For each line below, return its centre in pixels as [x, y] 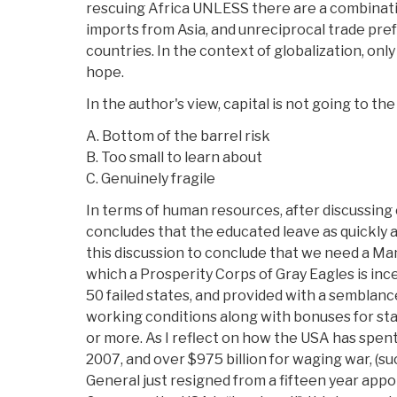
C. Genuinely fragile [151, 179]
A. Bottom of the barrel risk [178, 136]
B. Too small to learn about [174, 158]
